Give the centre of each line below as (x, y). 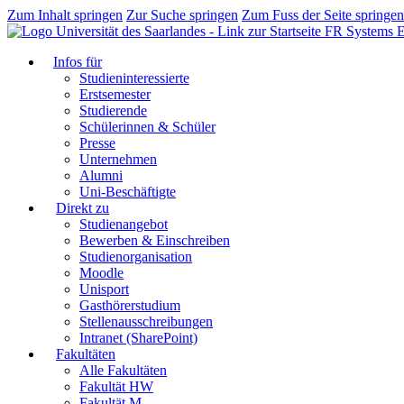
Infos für (78, 62)
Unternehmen (118, 159)
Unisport (104, 289)
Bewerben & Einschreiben (155, 240)
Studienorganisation (136, 257)
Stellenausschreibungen (146, 321)
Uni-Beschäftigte (128, 192)
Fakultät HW (116, 386)
